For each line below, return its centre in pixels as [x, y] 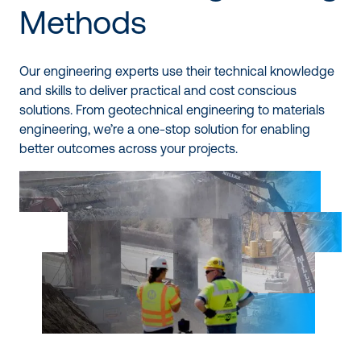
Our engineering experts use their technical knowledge [177, 71]
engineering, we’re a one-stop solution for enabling [165, 129]
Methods [83, 23]
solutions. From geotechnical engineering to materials [172, 110]
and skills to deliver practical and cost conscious [158, 91]
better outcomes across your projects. [129, 149]
